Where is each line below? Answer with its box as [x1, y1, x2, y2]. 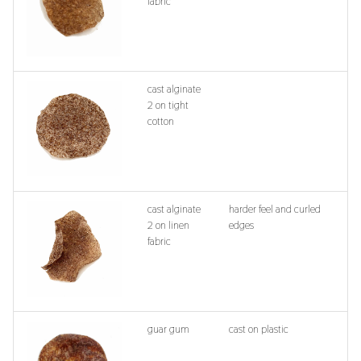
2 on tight [147, 98, 189, 112]
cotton [147, 114, 174, 128]
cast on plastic [229, 322, 288, 336]
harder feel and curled [229, 201, 321, 216]
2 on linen [147, 218, 189, 232]
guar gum [147, 322, 189, 336]
